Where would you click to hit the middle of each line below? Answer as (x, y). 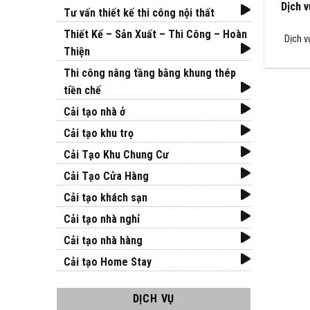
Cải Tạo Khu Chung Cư (116, 155)
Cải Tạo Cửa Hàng (106, 176)
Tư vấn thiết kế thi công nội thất (139, 13)
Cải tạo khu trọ (99, 134)
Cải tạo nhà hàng (103, 241)
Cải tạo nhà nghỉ (102, 219)
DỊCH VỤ (154, 299)
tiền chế (82, 91)
